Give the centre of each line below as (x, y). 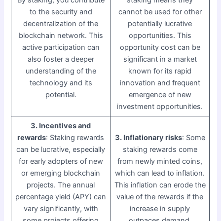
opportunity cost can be (160, 47)
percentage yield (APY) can (61, 197)
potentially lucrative (160, 23)
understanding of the (61, 71)
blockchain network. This (61, 35)
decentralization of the (61, 23)
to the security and (61, 12)
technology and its (61, 83)
